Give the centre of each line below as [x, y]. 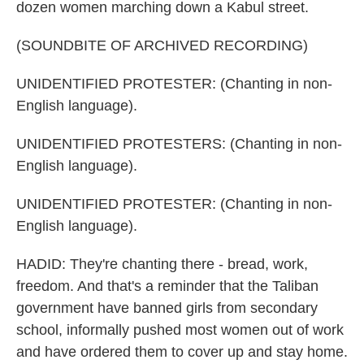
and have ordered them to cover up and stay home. [182, 352]
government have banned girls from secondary [167, 308]
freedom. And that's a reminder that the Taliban [167, 286]
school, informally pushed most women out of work [180, 330]
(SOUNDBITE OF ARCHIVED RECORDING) [162, 45]
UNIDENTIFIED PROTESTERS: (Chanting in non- [179, 144]
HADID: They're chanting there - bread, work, [162, 264]
